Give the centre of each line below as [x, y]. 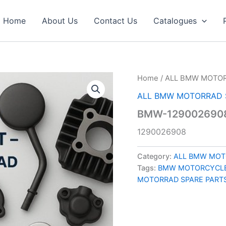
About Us [60, 21]
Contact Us [116, 21]
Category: [155, 156]
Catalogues [175, 21]
